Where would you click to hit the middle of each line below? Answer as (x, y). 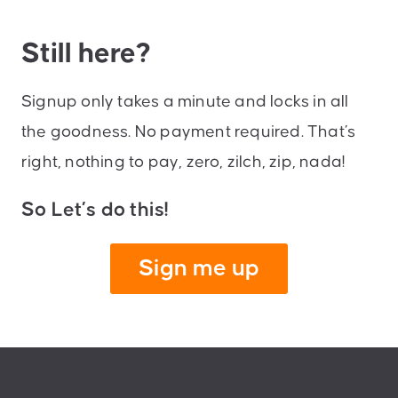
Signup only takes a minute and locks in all (185, 102)
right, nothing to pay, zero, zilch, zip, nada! (184, 163)
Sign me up (199, 269)
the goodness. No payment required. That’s (189, 132)
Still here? (86, 54)
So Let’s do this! (96, 211)
